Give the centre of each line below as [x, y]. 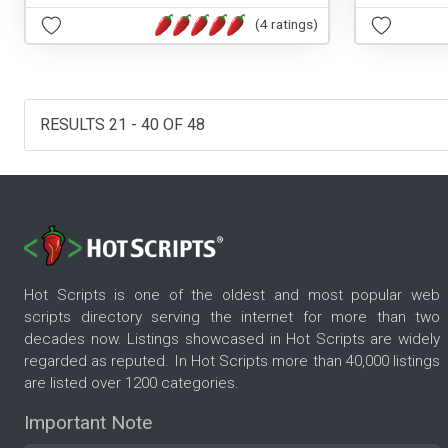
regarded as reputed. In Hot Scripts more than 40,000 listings [232, 361]
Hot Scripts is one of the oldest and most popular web [232, 295]
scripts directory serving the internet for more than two [232, 317]
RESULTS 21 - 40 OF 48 [122, 124]
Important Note [88, 423]
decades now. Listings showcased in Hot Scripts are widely [232, 339]
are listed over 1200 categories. [131, 383]
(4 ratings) [286, 24]
